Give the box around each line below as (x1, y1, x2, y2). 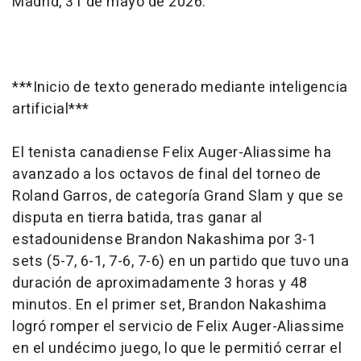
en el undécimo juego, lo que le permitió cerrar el (12, 337, 342, 359)
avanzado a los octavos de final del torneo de (12, 163, 322, 185)
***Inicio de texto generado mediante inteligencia (12, 76, 348, 98)
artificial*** (12, 98, 89, 120)
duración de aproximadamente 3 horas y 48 (12, 272, 307, 294)
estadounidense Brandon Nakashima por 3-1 (12, 228, 316, 251)
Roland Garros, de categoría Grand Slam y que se (12, 185, 344, 207)
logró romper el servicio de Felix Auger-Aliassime (12, 315, 345, 338)
